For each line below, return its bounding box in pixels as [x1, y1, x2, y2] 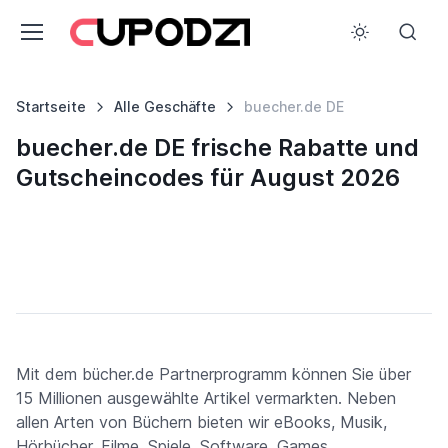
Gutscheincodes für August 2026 [16, 163, 400, 192]
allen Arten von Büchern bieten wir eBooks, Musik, [16, 412, 387, 432]
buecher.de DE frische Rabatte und [16, 133, 419, 162]
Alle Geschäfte [113, 98, 216, 115]
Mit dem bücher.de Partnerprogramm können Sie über [16, 364, 411, 384]
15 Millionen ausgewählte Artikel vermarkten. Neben [16, 388, 396, 408]
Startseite [16, 98, 86, 115]
